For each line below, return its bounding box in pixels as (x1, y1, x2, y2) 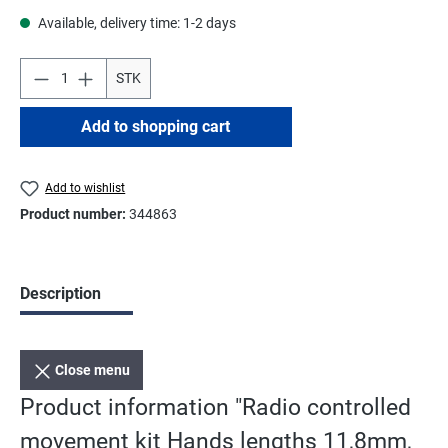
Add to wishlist (45, 180, 126, 195)
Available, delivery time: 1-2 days (35, 14, 236, 31)
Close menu (55, 362, 131, 379)
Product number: (20, 206, 129, 223)
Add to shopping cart (81, 116, 231, 136)
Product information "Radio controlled (20, 393, 411, 422)
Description (20, 284, 101, 304)
